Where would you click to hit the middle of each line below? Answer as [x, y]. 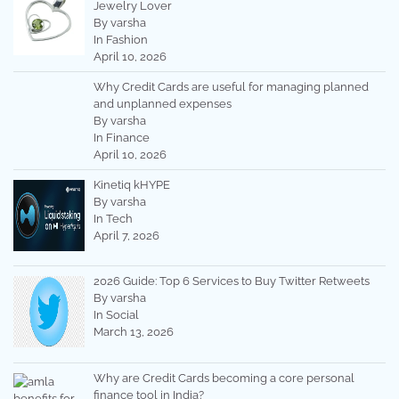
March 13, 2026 [133, 332]
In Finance [121, 137]
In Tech [113, 218]
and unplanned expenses [162, 103]
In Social [116, 315]
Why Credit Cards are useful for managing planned [231, 86]
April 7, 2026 [126, 235]
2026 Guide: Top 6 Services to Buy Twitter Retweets [231, 281]
